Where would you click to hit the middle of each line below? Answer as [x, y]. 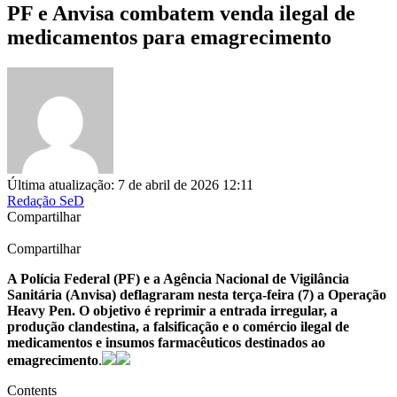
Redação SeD [46, 200]
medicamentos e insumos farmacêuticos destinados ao [166, 342]
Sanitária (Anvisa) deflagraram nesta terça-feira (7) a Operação [197, 294]
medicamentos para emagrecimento [169, 37]
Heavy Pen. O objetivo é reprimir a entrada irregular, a [172, 310]
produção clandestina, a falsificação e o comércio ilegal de [178, 326]
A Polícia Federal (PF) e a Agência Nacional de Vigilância [178, 278]
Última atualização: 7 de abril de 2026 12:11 [130, 184]
